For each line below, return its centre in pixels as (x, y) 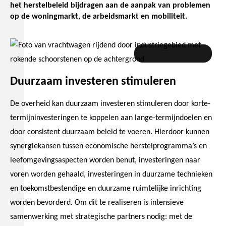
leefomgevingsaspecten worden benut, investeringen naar (105, 161)
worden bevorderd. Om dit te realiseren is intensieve (97, 203)
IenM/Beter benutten (173, 54)
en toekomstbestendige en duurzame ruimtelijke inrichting (106, 189)
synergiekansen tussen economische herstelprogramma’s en (108, 147)
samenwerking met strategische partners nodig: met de (101, 217)
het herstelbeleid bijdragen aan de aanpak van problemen (110, 6)
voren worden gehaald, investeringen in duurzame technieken (111, 175)
